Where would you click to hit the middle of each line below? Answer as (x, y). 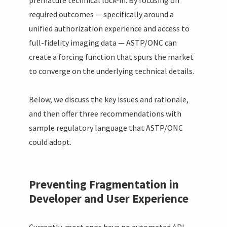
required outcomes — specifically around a (102, 14)
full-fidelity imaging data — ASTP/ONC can (103, 42)
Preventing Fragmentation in (104, 184)
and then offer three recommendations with (105, 113)
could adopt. (50, 142)
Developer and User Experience (109, 198)
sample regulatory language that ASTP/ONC (106, 127)
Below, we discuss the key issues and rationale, (109, 99)
